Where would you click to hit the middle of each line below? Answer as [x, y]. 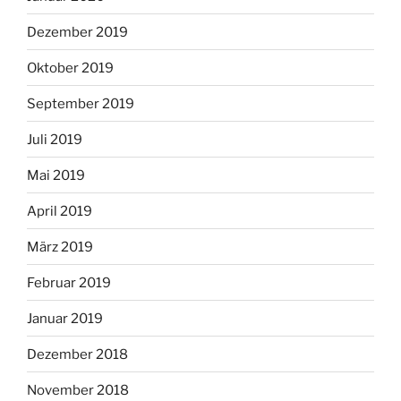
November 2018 [78, 390]
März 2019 [60, 247]
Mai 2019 [56, 175]
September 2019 [81, 103]
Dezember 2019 [77, 32]
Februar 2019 [69, 282]
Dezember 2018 [77, 354]
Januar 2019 [65, 318]
